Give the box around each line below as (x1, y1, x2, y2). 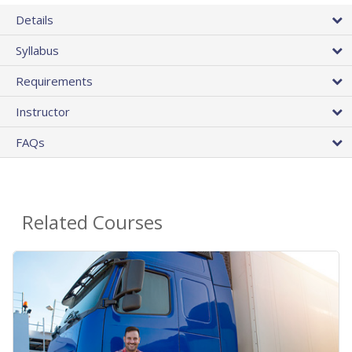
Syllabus (16, 42, 59, 59)
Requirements (16, 73, 93, 90)
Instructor (16, 104, 70, 120)
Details (16, 12, 53, 28)
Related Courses (22, 209, 163, 236)
